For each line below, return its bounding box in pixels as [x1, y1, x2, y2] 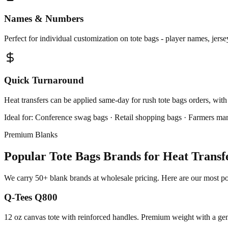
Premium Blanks [4, 130, 58, 139]
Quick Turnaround [4, 75, 84, 86]
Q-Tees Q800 [4, 192, 58, 203]
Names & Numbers [4, 13, 83, 24]
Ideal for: [4, 112, 35, 122]
